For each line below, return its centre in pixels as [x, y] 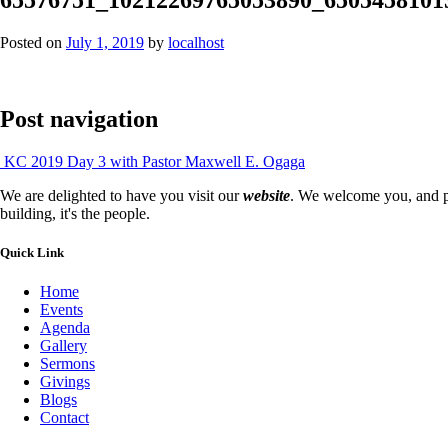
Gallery [63, 345]
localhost [196, 42]
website [266, 195]
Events [61, 309]
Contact [64, 417]
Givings [65, 381]
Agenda [65, 327]
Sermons [67, 363]
